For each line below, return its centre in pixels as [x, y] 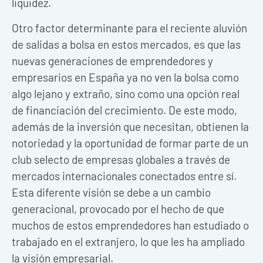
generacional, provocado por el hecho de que [118, 208]
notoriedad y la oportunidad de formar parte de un [130, 143]
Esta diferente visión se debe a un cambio [111, 192]
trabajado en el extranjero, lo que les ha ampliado [128, 241]
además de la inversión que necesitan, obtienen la [130, 126]
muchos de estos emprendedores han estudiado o [130, 225]
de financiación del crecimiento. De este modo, [124, 110]
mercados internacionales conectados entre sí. [124, 176]
